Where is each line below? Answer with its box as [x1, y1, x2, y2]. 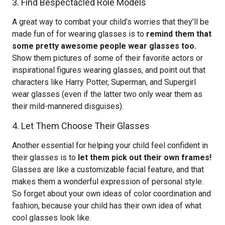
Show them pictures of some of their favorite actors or [12, 53, 203, 63]
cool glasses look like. [12, 213, 91, 222]
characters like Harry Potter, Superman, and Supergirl [12, 77, 196, 87]
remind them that [146, 29, 211, 39]
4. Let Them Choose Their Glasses [12, 121, 150, 131]
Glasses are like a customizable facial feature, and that [12, 165, 204, 174]
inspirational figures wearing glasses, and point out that [12, 65, 205, 75]
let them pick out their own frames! [78, 153, 211, 162]
